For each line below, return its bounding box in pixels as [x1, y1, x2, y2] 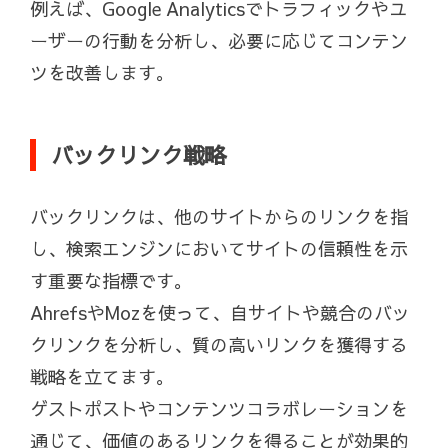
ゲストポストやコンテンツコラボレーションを [30, 396, 408, 422]
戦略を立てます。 [30, 364, 174, 390]
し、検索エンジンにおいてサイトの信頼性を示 [30, 236, 408, 262]
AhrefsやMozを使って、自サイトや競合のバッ [30, 300, 410, 326]
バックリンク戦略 [51, 140, 227, 171]
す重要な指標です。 [30, 268, 192, 294]
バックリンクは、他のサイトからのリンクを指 [30, 204, 408, 230]
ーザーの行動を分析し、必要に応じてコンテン [30, 28, 408, 54]
